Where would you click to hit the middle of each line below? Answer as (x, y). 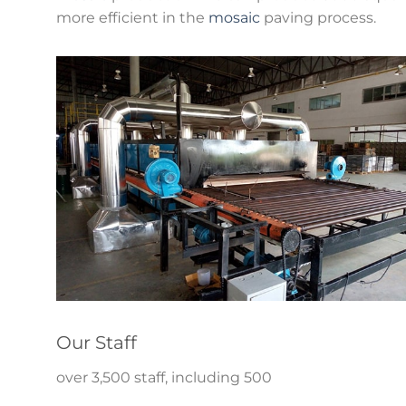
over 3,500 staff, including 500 (164, 378)
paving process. (318, 17)
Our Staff (97, 343)
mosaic (234, 17)
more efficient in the (132, 17)
